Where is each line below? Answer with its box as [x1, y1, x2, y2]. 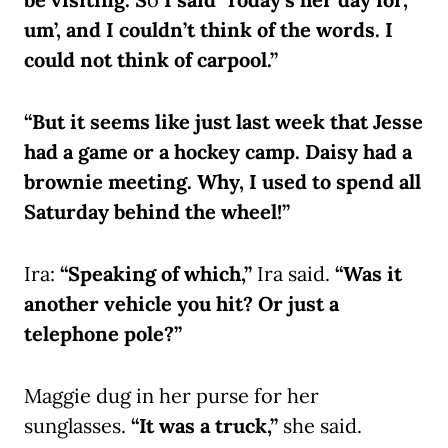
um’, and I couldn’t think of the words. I [24, 17, 393, 43]
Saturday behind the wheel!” [24, 199, 290, 225]
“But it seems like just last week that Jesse [24, 109, 423, 135]
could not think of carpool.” [24, 47, 278, 73]
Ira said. [252, 261, 335, 287]
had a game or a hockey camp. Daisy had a [24, 139, 412, 165]
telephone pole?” [24, 321, 182, 347]
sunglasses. [24, 413, 131, 439]
